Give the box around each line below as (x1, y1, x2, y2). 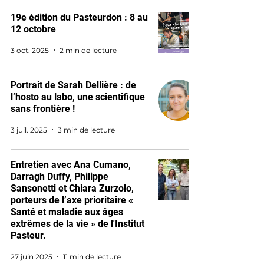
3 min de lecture (58, 125, 115, 134)
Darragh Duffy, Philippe (11, 171, 108, 182)
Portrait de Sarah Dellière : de (11, 80, 136, 91)
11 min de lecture (63, 252, 121, 261)
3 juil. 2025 (11, 125, 47, 134)
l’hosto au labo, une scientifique (11, 91, 145, 103)
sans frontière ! (11, 103, 75, 114)
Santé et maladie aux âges (11, 206, 123, 217)
